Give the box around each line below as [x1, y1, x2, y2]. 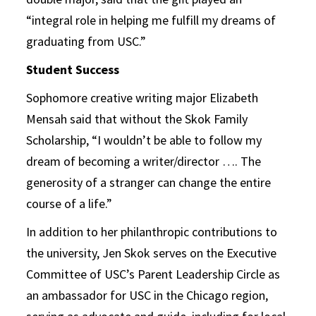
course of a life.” [26, 195, 113, 212]
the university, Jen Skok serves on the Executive [26, 244, 277, 261]
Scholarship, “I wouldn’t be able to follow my [26, 131, 262, 148]
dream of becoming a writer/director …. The [26, 152, 262, 169]
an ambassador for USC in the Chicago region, [26, 286, 269, 303]
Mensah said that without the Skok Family [26, 110, 248, 127]
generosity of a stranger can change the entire [26, 174, 272, 190]
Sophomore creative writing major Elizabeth [26, 89, 259, 106]
